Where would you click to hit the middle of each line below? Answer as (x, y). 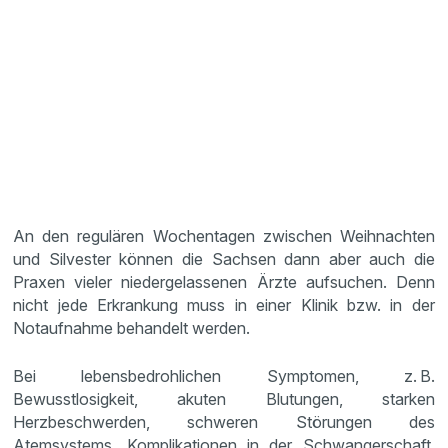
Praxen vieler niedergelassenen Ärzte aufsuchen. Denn (224, 281)
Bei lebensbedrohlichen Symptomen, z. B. (224, 375)
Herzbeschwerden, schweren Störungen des (224, 421)
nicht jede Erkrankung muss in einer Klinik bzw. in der (224, 304)
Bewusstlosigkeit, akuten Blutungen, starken (224, 398)
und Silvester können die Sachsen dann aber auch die (224, 258)
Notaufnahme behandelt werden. (132, 327)
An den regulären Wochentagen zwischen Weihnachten (224, 235)
